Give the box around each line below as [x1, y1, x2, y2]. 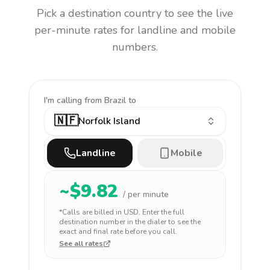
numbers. [112, 40, 158, 54]
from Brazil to [84, 95, 136, 106]
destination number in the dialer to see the [59, 217, 201, 227]
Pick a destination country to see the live [37, 6, 233, 20]
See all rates [59, 239, 103, 248]
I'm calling [44, 95, 84, 106]
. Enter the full [139, 207, 184, 217]
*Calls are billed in [59, 207, 124, 217]
